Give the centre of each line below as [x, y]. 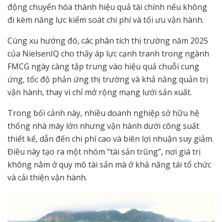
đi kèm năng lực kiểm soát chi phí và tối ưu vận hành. [106, 20]
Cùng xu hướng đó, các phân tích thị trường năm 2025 [108, 40]
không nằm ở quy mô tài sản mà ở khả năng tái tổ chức [109, 164]
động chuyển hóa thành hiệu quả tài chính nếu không [107, 7]
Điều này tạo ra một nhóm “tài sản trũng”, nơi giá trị [104, 151]
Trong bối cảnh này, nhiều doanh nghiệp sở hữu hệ [103, 113]
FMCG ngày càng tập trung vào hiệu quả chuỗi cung [103, 66]
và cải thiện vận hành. [47, 177]
